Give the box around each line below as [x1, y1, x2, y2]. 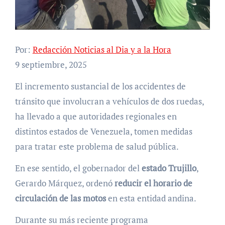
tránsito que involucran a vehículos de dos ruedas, [15, 95, 204, 107]
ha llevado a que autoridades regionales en [15, 110, 177, 123]
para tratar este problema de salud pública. [15, 141, 179, 153]
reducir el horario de [114, 177, 192, 189]
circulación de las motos [15, 192, 108, 204]
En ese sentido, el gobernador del [15, 162, 142, 174]
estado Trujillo [141, 162, 196, 174]
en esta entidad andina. [107, 192, 196, 204]
